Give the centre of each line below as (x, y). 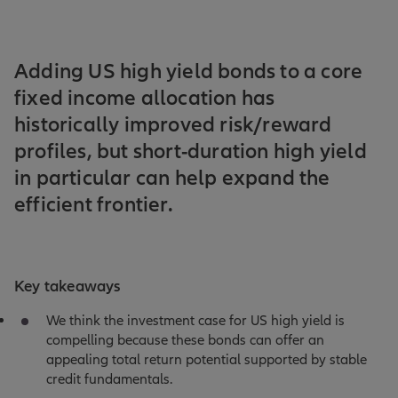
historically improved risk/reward (173, 125)
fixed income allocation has (145, 98)
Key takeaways (68, 286)
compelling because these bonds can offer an (185, 340)
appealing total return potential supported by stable (207, 360)
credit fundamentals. (111, 379)
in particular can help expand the (172, 178)
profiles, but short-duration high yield (191, 151)
